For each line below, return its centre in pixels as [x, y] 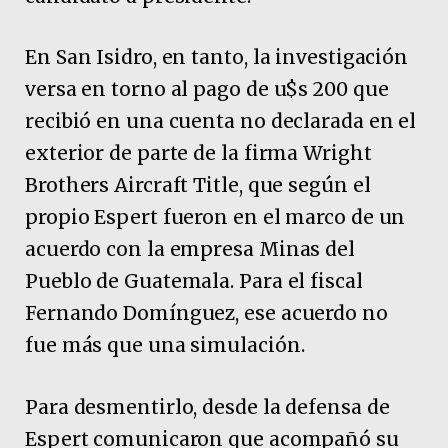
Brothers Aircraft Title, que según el [198, 185]
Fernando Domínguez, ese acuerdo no [206, 313]
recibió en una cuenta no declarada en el [221, 121]
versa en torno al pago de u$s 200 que [207, 89]
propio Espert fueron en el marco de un [215, 217]
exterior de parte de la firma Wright [198, 153]
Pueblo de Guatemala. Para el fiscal [194, 281]
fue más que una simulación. [165, 345]
